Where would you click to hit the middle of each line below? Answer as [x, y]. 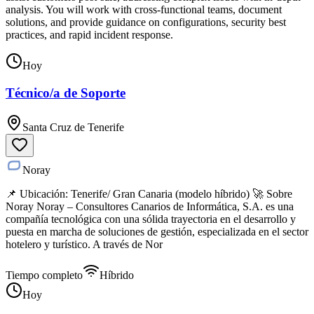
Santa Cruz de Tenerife [73, 127]
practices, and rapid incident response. [89, 35]
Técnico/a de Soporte [66, 93]
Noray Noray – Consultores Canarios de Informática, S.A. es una [150, 206]
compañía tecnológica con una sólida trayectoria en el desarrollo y [151, 219]
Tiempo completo [44, 275]
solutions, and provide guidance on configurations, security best [146, 22]
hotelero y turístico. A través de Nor [84, 244]
